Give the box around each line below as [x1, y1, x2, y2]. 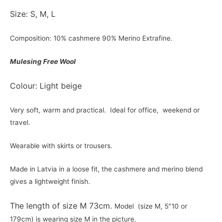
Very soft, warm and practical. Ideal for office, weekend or [10, 106, 200, 114]
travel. [10, 118, 30, 126]
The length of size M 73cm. [10, 200, 114, 211]
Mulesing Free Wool [10, 57, 76, 66]
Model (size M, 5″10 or [114, 202, 187, 210]
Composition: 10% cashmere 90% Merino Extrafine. [10, 34, 172, 43]
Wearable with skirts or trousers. [10, 141, 112, 150]
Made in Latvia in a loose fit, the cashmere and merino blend [10, 165, 203, 173]
